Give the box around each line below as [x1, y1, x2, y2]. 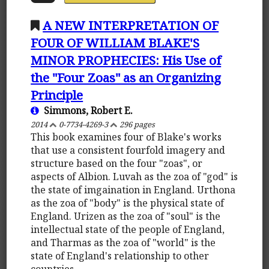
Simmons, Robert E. [39, 103, 133, 117]
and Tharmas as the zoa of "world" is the [31, 235, 216, 249]
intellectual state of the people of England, [31, 222, 225, 236]
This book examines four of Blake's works [31, 130, 222, 144]
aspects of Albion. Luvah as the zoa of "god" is [31, 169, 238, 183]
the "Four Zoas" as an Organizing [31, 68, 222, 86]
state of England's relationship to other [31, 249, 210, 262]
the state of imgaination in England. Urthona [31, 183, 236, 196]
